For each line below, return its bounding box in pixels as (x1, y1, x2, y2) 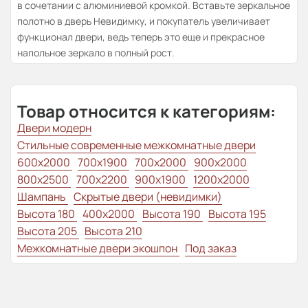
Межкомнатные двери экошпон (17, 241, 179, 256)
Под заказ (185, 241, 236, 256)
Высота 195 (208, 206, 266, 222)
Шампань (17, 189, 68, 205)
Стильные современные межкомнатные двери (17, 137, 256, 153)
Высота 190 (142, 206, 203, 222)
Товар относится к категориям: (17, 100, 276, 123)
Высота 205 (17, 223, 79, 239)
